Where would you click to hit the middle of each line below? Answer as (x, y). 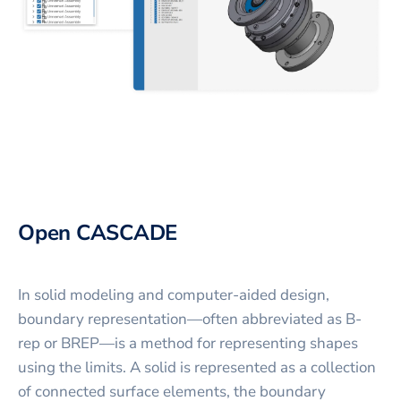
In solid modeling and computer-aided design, (174, 294)
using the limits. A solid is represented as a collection (197, 367)
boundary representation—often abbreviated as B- (190, 319)
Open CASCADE (98, 232)
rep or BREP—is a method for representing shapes (188, 343)
